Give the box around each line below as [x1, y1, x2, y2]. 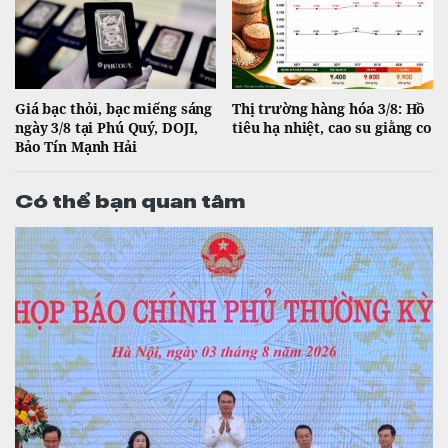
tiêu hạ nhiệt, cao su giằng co [232, 118, 432, 137]
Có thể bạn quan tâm [15, 186, 245, 212]
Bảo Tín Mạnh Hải [15, 137, 137, 156]
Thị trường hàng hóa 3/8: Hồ [232, 99, 426, 118]
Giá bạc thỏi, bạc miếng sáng [15, 99, 213, 118]
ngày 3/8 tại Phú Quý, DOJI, [15, 118, 199, 137]
